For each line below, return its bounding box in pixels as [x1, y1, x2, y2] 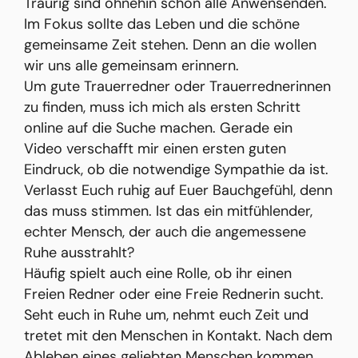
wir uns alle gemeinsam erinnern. [24, 56, 239, 76]
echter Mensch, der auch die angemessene [24, 222, 306, 242]
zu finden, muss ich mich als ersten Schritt [24, 97, 300, 117]
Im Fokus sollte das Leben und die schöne [24, 14, 300, 34]
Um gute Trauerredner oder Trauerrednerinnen [24, 77, 331, 97]
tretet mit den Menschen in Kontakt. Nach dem [24, 326, 332, 346]
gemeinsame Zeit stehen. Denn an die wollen [24, 35, 316, 55]
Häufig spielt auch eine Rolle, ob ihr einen [24, 264, 292, 284]
